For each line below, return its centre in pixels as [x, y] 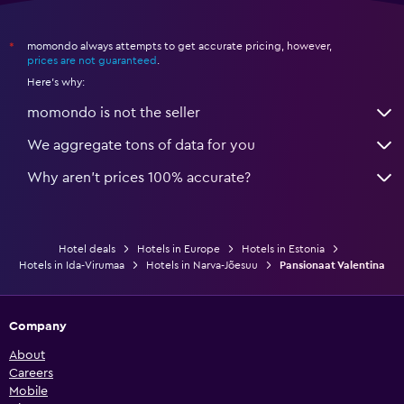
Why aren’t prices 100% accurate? [139, 177]
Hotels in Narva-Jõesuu [202, 265]
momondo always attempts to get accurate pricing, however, [179, 46]
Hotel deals [87, 248]
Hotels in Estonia [283, 248]
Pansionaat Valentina [332, 265]
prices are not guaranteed [92, 60]
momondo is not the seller [114, 112]
